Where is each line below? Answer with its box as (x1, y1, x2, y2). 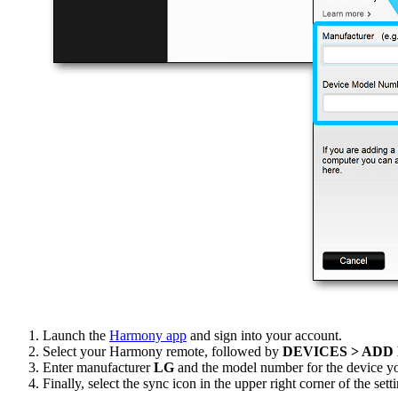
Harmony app (109, 328, 187, 344)
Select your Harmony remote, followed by (43, 344, 283, 360)
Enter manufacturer (43, 360, 154, 376)
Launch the (43, 328, 109, 344)
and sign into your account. (187, 328, 342, 344)
